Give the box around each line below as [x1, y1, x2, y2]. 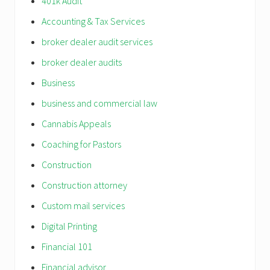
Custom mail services [42, 199, 125, 212]
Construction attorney [42, 178, 127, 191]
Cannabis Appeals [42, 117, 111, 130]
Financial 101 [42, 240, 92, 253]
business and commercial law [42, 96, 157, 109]
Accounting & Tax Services [42, 14, 145, 27]
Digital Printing [42, 219, 97, 232]
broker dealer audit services [42, 35, 152, 48]
